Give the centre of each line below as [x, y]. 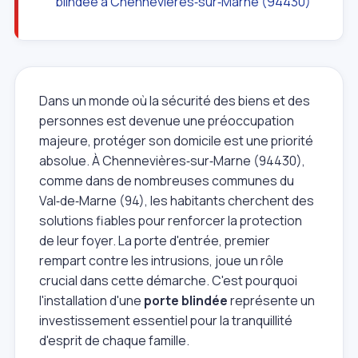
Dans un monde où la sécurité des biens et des [175, 100]
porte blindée [186, 300]
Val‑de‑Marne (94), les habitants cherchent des [177, 200]
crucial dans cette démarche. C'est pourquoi [168, 280]
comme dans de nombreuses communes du [167, 180]
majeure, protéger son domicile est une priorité [176, 140]
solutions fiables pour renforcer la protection [171, 220]
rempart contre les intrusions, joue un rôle [161, 260]
